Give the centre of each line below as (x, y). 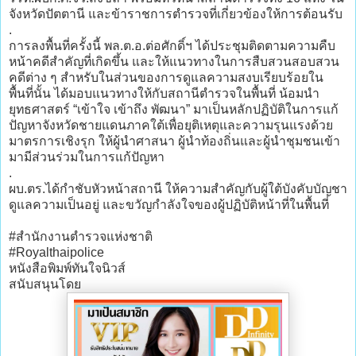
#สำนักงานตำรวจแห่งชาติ (81, 236)
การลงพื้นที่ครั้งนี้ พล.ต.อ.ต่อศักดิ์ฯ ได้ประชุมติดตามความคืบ (172, 45)
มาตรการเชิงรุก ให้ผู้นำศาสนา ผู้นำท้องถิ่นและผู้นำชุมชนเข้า (174, 141)
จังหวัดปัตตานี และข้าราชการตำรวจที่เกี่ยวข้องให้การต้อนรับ (176, 14)
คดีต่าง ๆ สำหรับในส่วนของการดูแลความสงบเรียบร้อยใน (166, 77)
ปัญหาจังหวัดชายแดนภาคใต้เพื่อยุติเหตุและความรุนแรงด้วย (171, 125)
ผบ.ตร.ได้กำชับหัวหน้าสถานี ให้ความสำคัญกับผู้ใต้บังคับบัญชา (178, 188)
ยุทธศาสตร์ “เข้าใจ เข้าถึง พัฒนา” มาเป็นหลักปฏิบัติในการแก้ (174, 109)
